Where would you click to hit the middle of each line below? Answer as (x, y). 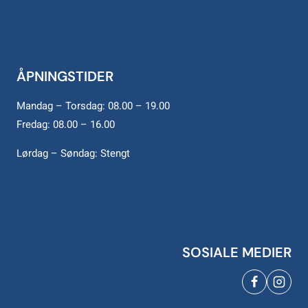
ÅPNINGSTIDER (65, 77)
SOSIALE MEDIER (237, 253)
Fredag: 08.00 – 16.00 (66, 125)
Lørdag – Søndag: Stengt (73, 154)
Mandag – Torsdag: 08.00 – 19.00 (93, 106)
